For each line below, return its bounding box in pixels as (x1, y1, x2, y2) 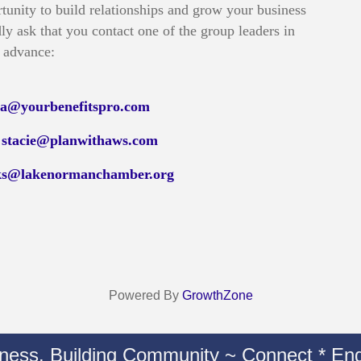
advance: (2, 43, 55, 60)
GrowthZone (181, 288, 253, 302)
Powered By (108, 288, 182, 302)
